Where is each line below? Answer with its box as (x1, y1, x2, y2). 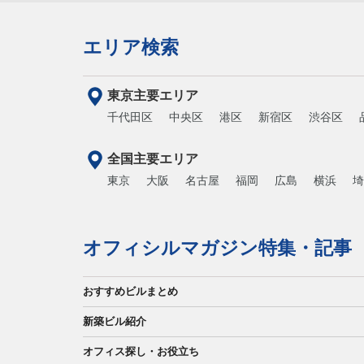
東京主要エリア (107, 89, 198, 102)
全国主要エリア (107, 152, 198, 166)
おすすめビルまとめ (83, 285, 178, 297)
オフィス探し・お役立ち (83, 345, 199, 357)
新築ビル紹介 (83, 315, 146, 327)
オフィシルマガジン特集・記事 (83, 237, 352, 258)
